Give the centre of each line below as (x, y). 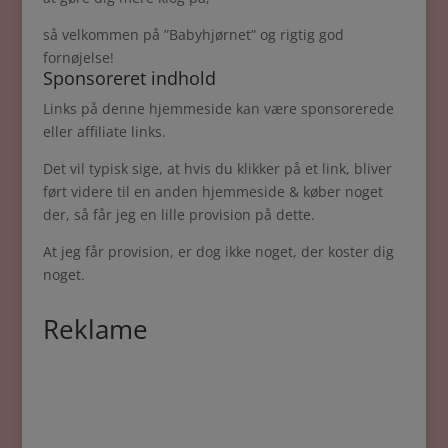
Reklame (95, 329)
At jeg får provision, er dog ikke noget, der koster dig (218, 251)
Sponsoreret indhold (129, 78)
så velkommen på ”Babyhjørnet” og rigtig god (193, 34)
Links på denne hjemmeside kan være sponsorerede (218, 108)
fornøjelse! (78, 57)
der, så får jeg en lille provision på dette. (178, 214)
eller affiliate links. (104, 131)
